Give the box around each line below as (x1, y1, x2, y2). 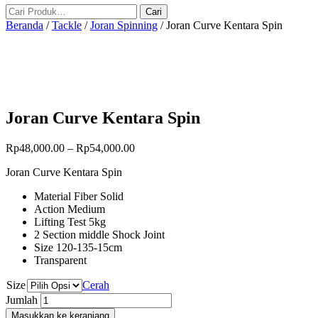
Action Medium (34, 202, 105, 215)
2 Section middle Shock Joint (34, 228, 165, 241)
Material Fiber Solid (34, 190, 124, 202)
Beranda (6, 19, 43, 31)
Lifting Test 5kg (34, 215, 106, 228)
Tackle (52, 19, 82, 31)
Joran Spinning (90, 19, 158, 31)
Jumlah (6, 293, 38, 306)
